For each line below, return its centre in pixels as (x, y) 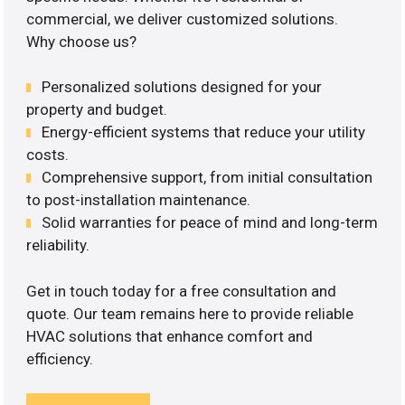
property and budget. (97, 110)
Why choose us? (82, 41)
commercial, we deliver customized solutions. (183, 19)
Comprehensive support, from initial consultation (207, 178)
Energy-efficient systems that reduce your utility (204, 132)
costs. (48, 155)
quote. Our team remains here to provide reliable (190, 313)
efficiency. (60, 358)
